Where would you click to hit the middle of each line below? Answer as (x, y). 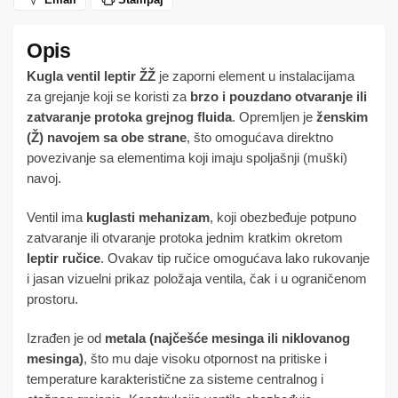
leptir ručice (64, 259)
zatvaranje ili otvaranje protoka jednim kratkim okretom (185, 238)
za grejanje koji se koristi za (108, 96)
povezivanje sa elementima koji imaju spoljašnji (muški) (187, 157)
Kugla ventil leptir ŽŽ (91, 76)
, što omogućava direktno (260, 137)
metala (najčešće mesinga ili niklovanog (227, 338)
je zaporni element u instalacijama (255, 76)
